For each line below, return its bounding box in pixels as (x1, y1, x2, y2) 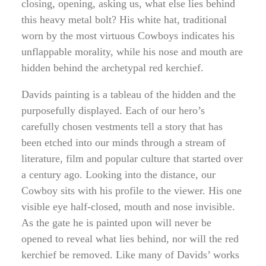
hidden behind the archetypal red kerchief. (21, 62, 204, 74)
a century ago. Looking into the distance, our (21, 169, 216, 180)
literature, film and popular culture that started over (21, 153, 243, 164)
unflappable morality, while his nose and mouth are (21, 46, 243, 58)
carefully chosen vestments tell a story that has (21, 121, 223, 132)
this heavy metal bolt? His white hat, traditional (21, 14, 227, 26)
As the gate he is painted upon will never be (21, 217, 211, 229)
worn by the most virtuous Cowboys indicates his (21, 30, 235, 42)
